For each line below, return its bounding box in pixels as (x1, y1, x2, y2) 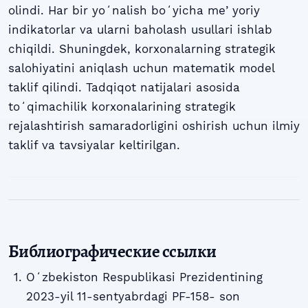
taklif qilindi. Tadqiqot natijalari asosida (8, 80, 240, 95)
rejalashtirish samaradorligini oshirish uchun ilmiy (8, 119, 300, 133)
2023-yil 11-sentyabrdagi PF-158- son (25, 289, 240, 303)
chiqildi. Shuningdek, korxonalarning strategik (8, 42, 276, 56)
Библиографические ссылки (8, 239, 217, 263)
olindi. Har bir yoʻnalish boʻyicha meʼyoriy (8, 3, 260, 18)
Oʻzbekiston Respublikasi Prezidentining (25, 269, 263, 284)
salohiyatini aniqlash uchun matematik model (8, 61, 274, 76)
